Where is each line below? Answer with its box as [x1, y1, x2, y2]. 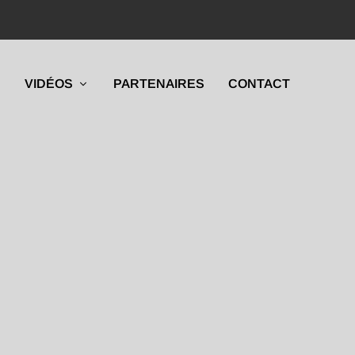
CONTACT [227, 77, 290, 90]
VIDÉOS [24, 77, 73, 90]
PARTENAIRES [113, 77, 204, 90]
